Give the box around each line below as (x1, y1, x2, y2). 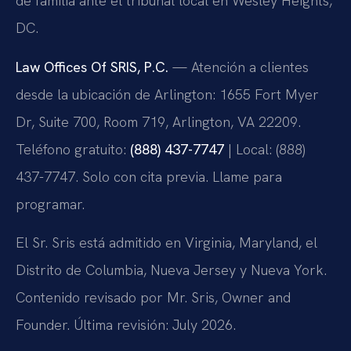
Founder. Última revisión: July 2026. (16, 316, 236, 335)
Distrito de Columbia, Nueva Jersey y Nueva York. (16, 261, 327, 280)
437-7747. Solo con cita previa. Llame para (16, 167, 282, 186)
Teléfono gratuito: (16, 139, 130, 158)
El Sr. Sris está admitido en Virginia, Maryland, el (16, 233, 317, 252)
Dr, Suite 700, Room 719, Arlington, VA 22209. (16, 112, 301, 131)
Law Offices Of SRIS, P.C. (16, 57, 168, 76)
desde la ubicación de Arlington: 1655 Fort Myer (16, 85, 319, 103)
